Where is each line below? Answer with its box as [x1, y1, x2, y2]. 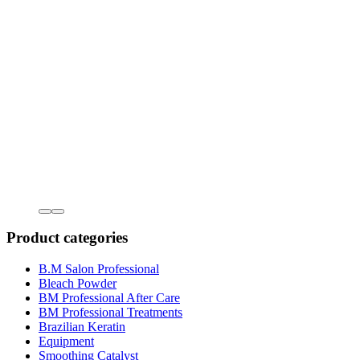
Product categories [6, 229, 128, 247]
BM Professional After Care [39, 291, 180, 305]
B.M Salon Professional [39, 262, 159, 276]
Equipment [39, 334, 94, 349]
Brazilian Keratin [39, 320, 125, 334]
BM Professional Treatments [39, 305, 182, 320]
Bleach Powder [39, 276, 117, 291]
